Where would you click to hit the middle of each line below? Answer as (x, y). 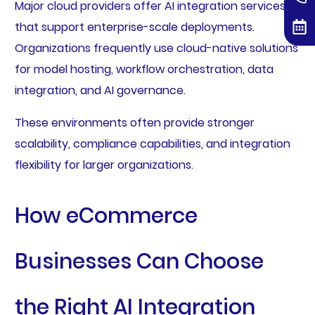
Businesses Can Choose (139, 262)
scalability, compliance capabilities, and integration (152, 144)
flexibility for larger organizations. (104, 165)
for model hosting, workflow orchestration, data (144, 70)
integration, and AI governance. (100, 91)
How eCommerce (106, 216)
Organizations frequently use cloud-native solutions (156, 49)
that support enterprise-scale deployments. (134, 27)
